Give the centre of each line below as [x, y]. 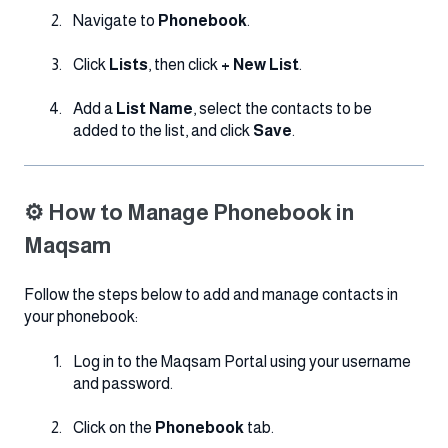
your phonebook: [81, 317]
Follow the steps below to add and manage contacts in [211, 295]
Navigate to [115, 20]
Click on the [114, 427]
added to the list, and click [163, 131]
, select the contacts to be [282, 109]
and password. [123, 383]
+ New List [260, 64]
